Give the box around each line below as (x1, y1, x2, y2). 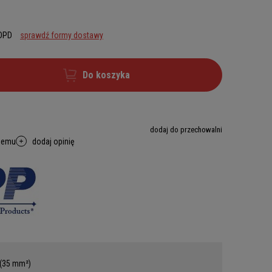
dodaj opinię (32, 136, 75, 146)
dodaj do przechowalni (150, 125, 222, 134)
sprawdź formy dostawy (20, 30, 103, 40)
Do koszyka (83, 69, 130, 81)
